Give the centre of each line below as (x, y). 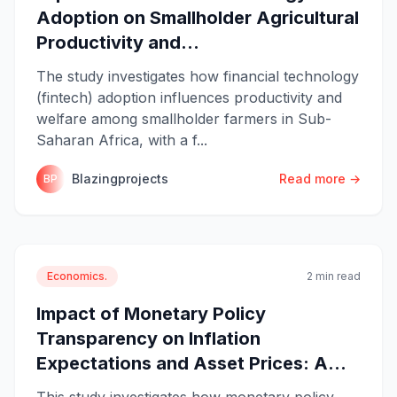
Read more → (320, 178)
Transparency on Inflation (148, 338)
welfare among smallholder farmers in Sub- (184, 118)
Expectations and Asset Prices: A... (191, 363)
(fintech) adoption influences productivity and (189, 97)
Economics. (77, 276)
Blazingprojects (120, 178)
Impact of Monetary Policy (151, 313)
